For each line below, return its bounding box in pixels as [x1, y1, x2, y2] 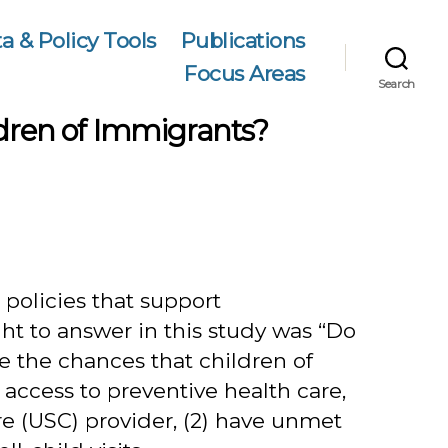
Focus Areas [184, 61, 305, 86]
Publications [180, 28, 305, 53]
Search [377, 76, 416, 91]
